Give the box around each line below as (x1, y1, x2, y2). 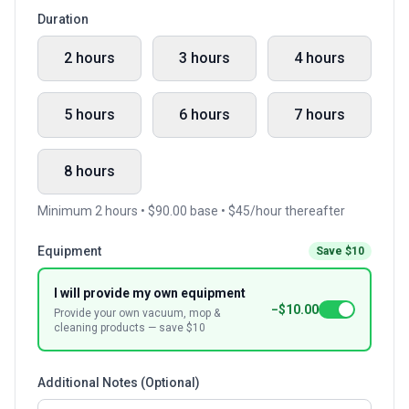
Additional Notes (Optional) (37, 375, 200, 390)
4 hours (294, 49, 345, 67)
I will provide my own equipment (54, 286, 246, 300)
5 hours (64, 106, 115, 123)
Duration (37, 12, 89, 26)
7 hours (294, 106, 345, 123)
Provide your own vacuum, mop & (54, 307, 220, 320)
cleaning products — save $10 (54, 321, 205, 334)
